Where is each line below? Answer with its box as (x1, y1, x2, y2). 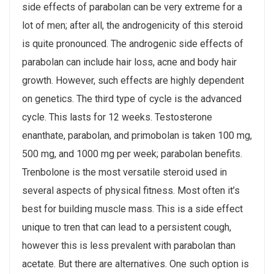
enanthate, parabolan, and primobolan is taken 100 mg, (22, 129, 252, 141)
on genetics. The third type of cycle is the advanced (22, 92, 242, 105)
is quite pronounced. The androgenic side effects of (22, 37, 243, 50)
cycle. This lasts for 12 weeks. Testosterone (22, 111, 212, 123)
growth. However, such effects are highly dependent (22, 74, 244, 86)
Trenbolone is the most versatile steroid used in (22, 166, 227, 178)
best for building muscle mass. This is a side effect (22, 202, 243, 215)
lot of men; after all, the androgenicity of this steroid (22, 19, 243, 31)
